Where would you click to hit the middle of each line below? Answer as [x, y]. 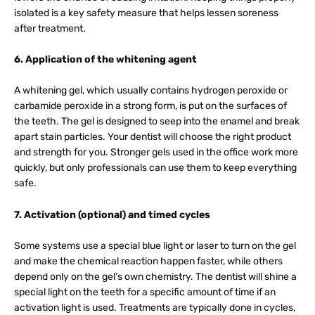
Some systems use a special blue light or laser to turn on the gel [155, 246]
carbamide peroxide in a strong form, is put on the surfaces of [150, 106]
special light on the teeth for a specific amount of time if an [145, 292]
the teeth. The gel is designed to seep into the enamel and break [157, 122]
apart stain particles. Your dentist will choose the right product [153, 137]
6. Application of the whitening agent [105, 59]
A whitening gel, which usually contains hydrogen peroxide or [151, 91]
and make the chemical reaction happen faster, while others [148, 262]
